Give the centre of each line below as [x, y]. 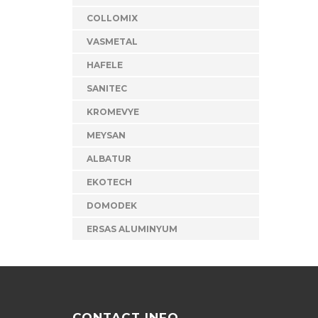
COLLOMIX [112, 18]
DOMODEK [112, 205]
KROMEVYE [113, 112]
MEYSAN [106, 135]
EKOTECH [109, 182]
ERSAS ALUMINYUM [132, 229]
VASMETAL [112, 42]
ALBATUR [109, 159]
